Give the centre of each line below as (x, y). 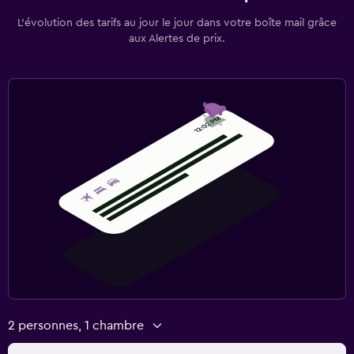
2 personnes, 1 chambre (76, 325)
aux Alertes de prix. (177, 38)
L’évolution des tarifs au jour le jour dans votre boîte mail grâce (177, 23)
